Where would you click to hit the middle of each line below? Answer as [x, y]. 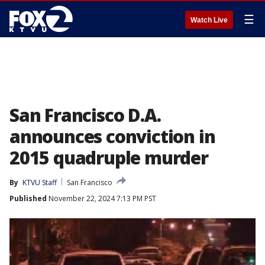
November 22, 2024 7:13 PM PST [101, 198]
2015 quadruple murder [109, 158]
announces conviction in [112, 136]
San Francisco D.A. [85, 115]
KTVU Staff [40, 182]
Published [28, 198]
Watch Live [209, 20]
